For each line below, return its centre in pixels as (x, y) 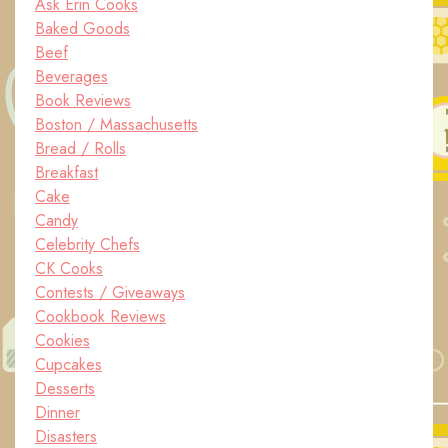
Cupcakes (68, 364)
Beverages (71, 76)
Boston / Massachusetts (116, 124)
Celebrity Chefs (87, 244)
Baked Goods (82, 28)
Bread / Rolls (80, 148)
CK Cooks (69, 268)
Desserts (65, 388)
